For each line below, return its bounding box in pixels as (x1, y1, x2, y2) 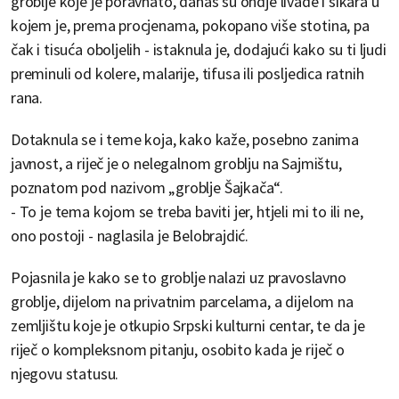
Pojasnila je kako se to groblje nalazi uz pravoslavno (11, 267, 346, 289)
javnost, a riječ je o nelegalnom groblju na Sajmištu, (11, 153, 342, 175)
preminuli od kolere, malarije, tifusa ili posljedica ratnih (11, 63, 364, 85)
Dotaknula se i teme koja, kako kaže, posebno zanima (11, 129, 360, 151)
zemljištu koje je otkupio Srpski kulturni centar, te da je (11, 315, 365, 337)
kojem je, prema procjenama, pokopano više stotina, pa (11, 15, 370, 37)
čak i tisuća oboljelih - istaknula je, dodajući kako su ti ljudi (11, 39, 387, 61)
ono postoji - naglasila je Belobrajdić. (11, 225, 249, 247)
